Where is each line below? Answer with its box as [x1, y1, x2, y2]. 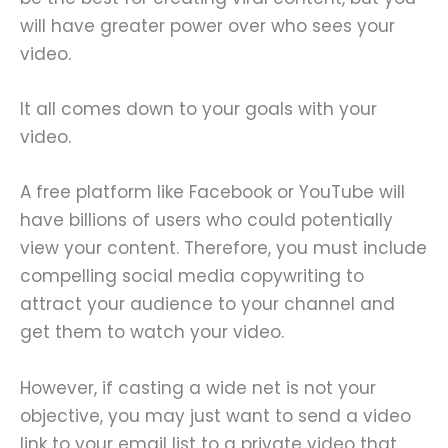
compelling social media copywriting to [20, 264, 364, 289]
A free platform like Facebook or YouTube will [20, 180, 405, 205]
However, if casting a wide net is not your [20, 375, 376, 400]
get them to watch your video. [20, 320, 289, 345]
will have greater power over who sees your [20, 14, 395, 38]
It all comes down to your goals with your [20, 97, 377, 122]
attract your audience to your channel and [20, 292, 395, 317]
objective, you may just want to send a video [20, 403, 411, 428]
